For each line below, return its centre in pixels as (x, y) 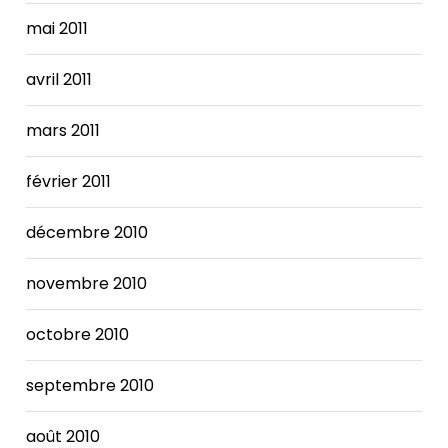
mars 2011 (63, 130)
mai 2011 (57, 28)
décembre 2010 (87, 232)
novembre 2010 (87, 283)
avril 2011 (59, 79)
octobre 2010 (78, 334)
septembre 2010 (90, 385)
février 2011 (69, 181)
